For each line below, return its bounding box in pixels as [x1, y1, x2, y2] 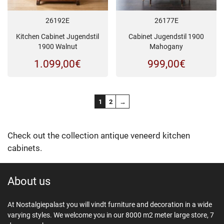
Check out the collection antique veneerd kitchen [7, 130, 190, 141]
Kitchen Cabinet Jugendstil [16, 32, 99, 41]
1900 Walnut [37, 42, 77, 51]
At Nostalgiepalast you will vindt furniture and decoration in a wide [7, 200, 212, 209]
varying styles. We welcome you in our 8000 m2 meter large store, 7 [7, 211, 214, 220]
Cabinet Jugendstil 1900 [128, 32, 204, 41]
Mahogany [149, 42, 183, 51]
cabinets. [7, 143, 44, 153]
